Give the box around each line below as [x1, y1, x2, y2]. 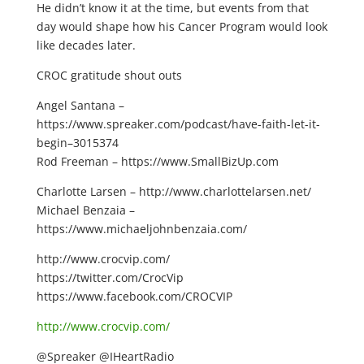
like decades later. [36, 37, 136, 53]
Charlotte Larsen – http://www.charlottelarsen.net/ [36, 184, 311, 199]
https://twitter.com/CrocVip [36, 270, 184, 285]
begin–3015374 [36, 135, 119, 150]
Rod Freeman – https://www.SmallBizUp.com [36, 154, 279, 169]
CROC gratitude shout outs [36, 67, 182, 83]
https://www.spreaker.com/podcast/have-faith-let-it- [36, 116, 320, 132]
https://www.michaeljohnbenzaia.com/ [36, 221, 247, 236]
